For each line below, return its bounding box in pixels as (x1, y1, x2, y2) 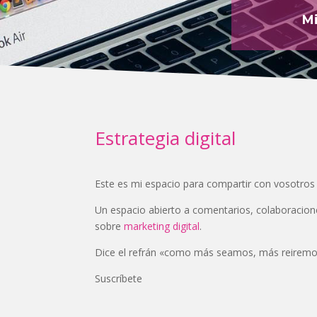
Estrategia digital (95, 125, 236, 151)
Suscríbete (95, 271, 143, 285)
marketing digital (124, 219, 200, 233)
